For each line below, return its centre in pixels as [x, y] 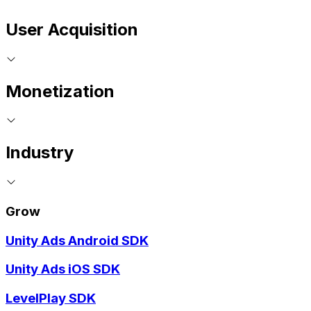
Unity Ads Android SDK [77, 240]
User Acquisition [72, 29]
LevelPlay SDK [51, 299]
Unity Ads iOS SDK [63, 269]
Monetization [60, 91]
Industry [40, 153]
